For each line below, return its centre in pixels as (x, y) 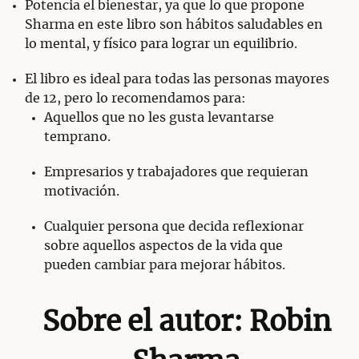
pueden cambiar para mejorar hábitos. (165, 266)
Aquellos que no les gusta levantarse (159, 118)
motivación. (82, 192)
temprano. (77, 137)
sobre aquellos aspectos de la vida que (163, 246)
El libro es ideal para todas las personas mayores (177, 80)
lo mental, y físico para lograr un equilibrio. (161, 44)
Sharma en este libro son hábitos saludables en (174, 25)
